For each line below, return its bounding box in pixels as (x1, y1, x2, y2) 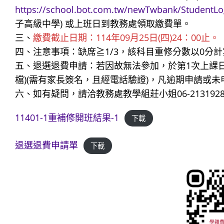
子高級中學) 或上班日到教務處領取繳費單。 (15, 17, 191, 29)
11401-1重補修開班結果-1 (15, 111, 119, 123)
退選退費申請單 (15, 139, 78, 151)
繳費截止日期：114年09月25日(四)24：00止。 (33, 31, 219, 43)
